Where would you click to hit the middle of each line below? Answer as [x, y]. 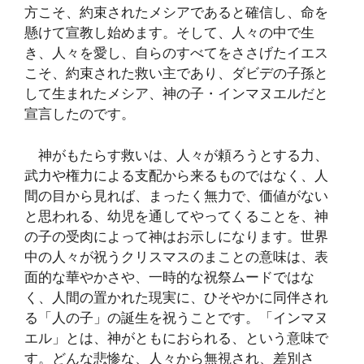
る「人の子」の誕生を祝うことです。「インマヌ [176, 317]
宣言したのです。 [80, 114]
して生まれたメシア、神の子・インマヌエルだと [176, 93]
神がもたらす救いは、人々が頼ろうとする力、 [176, 155]
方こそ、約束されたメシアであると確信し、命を [176, 12]
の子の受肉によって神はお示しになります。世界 [176, 236]
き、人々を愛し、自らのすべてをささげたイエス [176, 53]
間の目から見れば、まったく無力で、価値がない [176, 195]
